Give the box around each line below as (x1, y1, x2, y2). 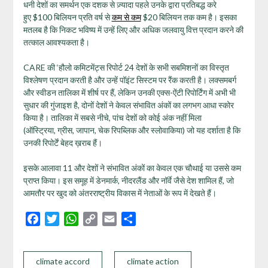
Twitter (59, 212, 90, 224)
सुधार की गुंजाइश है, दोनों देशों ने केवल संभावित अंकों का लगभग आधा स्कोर (23, 99, 234, 110)
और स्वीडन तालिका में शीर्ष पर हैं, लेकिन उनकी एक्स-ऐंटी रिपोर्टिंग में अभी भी (23, 87, 236, 98)
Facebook (39, 212, 82, 224)
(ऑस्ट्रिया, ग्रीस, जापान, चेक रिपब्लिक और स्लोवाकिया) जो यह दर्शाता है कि (23, 124, 240, 135)
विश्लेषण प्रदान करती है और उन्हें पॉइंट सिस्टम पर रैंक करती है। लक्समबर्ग (23, 74, 236, 85)
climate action (126, 255, 179, 266)
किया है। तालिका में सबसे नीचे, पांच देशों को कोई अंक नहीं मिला (23, 112, 202, 123)
